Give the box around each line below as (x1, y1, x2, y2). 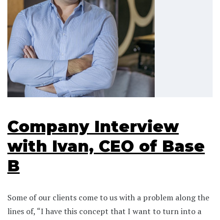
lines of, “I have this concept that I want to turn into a (7, 205, 201, 217)
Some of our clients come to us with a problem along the (7, 192, 209, 203)
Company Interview (7, 116, 179, 136)
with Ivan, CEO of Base (7, 136, 205, 156)
